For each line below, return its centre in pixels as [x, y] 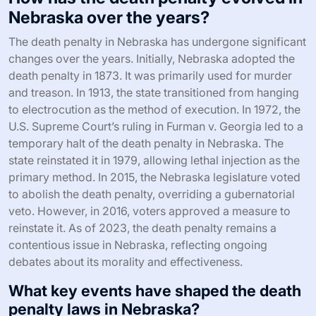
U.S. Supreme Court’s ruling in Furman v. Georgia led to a [156, 126]
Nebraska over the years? [109, 17]
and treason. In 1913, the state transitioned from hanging [154, 92]
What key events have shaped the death [155, 290]
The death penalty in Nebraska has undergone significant [157, 41]
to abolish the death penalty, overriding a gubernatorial [152, 194]
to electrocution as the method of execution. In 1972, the [154, 109]
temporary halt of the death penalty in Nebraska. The [146, 143]
